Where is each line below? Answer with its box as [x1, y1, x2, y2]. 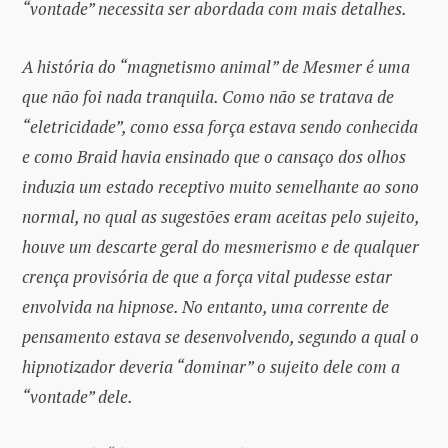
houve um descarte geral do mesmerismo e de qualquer [22, 235, 419, 259]
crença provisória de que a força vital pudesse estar [22, 265, 392, 289]
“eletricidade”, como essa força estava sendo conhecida [22, 115, 418, 139]
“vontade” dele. [22, 385, 133, 409]
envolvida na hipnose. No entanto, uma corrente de [22, 295, 389, 319]
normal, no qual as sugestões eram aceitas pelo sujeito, [22, 205, 419, 229]
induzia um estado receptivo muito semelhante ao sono [22, 175, 419, 199]
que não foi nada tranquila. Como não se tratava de [22, 85, 394, 109]
